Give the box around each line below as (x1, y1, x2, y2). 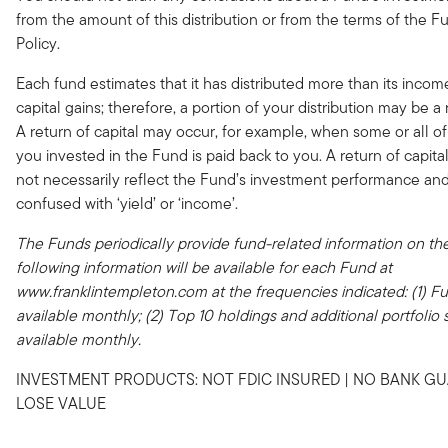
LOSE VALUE (16, 392, 106, 415)
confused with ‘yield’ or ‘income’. (16, 192, 238, 215)
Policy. (16, 32, 60, 55)
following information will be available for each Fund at (16, 256, 392, 279)
